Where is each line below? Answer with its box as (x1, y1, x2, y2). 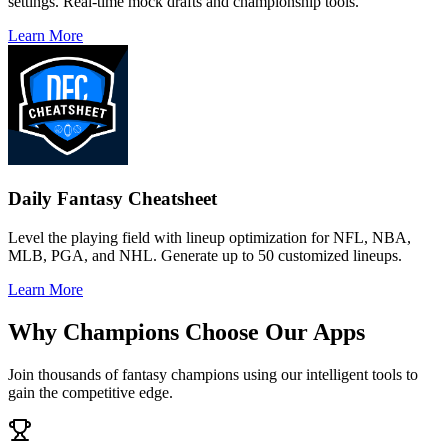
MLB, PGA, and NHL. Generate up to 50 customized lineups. (8, 246, 402, 264)
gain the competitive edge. (8, 383, 173, 401)
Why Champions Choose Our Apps (8, 318, 365, 345)
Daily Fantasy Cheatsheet (8, 187, 217, 209)
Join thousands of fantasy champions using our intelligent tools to (8, 365, 418, 383)
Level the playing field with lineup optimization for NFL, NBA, (8, 228, 411, 246)
